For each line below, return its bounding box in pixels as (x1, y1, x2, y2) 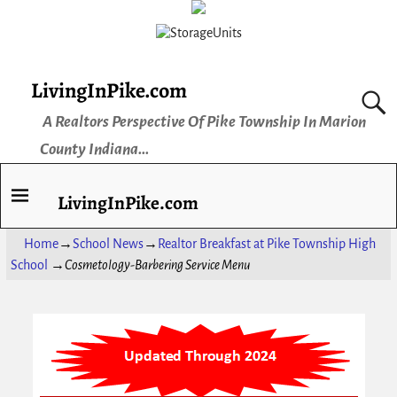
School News (72, 237, 144, 252)
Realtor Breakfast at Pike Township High (157, 237, 376, 252)
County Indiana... (39, 141, 149, 159)
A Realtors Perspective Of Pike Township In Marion (42, 113, 366, 131)
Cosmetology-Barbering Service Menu (64, 258, 251, 273)
